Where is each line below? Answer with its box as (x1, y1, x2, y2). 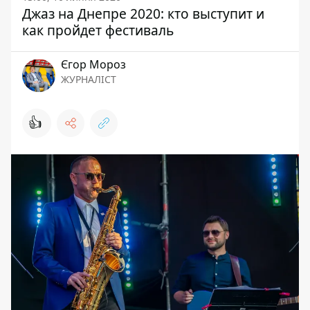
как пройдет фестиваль (22, 21, 174, 40)
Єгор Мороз (61, 57, 126, 73)
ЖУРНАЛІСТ (61, 73, 116, 86)
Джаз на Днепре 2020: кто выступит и (22, 4, 264, 24)
